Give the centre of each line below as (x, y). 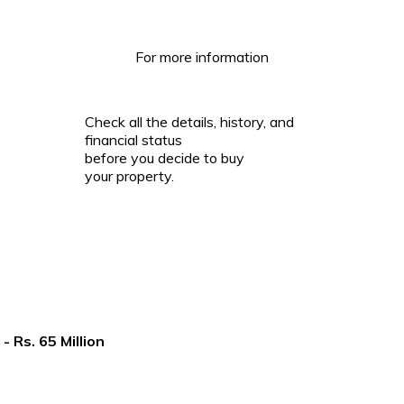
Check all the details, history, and (189, 121)
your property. (129, 175)
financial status (133, 139)
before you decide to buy (165, 157)
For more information (202, 56)
